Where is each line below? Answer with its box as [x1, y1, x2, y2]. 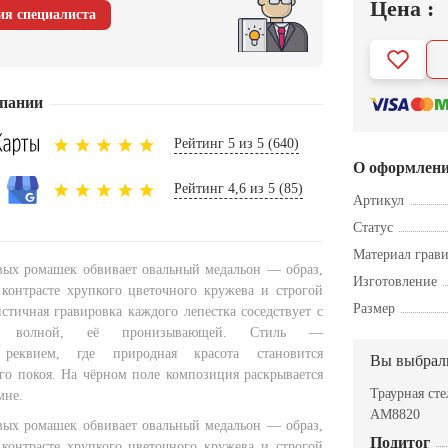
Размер [353, 301, 395, 317]
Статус [353, 220, 393, 236]
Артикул [353, 193, 404, 209]
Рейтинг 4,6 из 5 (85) [174, 181, 303, 197]
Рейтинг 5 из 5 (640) [174, 135, 299, 151]
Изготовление [353, 274, 437, 290]
